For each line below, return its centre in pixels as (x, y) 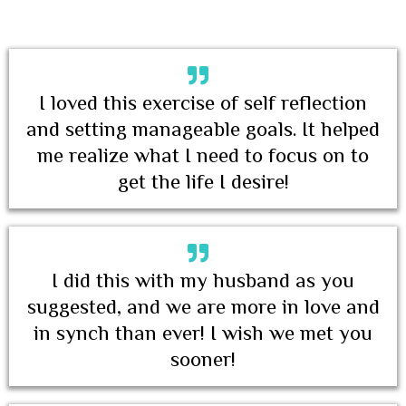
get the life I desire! (203, 181)
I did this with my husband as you (203, 280)
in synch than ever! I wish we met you (203, 332)
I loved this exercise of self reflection (203, 102)
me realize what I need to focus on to (203, 155)
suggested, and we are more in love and (203, 306)
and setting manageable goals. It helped (203, 128)
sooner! (203, 358)
